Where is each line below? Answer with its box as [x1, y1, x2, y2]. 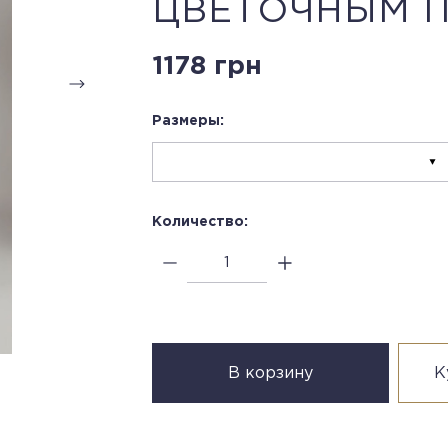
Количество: [152, 216, 248, 228]
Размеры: [152, 115, 224, 127]
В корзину [227, 365, 313, 381]
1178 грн [152, 55, 262, 78]
